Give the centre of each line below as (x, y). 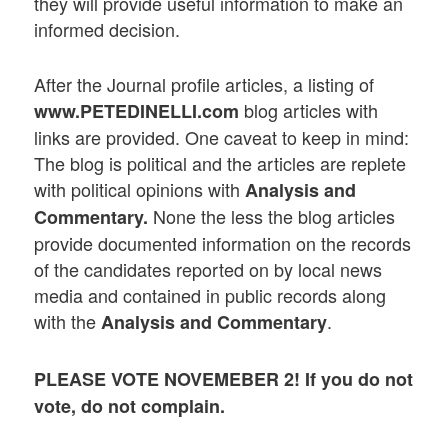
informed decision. (107, 29)
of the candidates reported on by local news (208, 269)
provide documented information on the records (223, 243)
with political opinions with (140, 189)
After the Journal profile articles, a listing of (204, 84)
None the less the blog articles (272, 216)
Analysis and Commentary (214, 322)
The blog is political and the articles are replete (220, 163)
